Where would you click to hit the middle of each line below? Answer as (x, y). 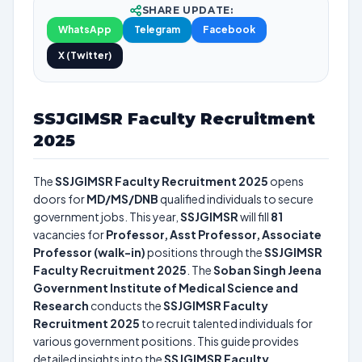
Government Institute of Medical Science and (166, 288)
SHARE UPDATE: (187, 10)
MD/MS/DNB (122, 199)
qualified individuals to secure (236, 199)
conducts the (126, 305)
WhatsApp (85, 29)
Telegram (157, 29)
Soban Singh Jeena (267, 270)
